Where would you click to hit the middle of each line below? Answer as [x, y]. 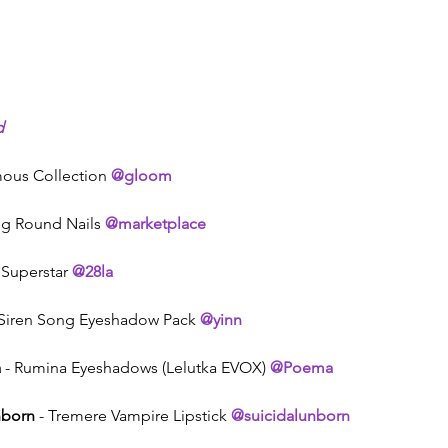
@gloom [141, 175]
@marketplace [155, 223]
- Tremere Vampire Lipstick [133, 415]
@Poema [301, 367]
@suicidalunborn [290, 415]
